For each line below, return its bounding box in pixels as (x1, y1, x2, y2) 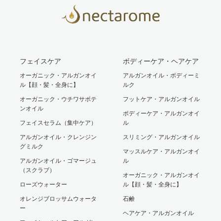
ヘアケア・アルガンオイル (123, 209, 194, 217)
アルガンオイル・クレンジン (20, 133, 97, 141)
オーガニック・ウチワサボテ (20, 95, 97, 103)
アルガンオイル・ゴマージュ (20, 157, 97, 164)
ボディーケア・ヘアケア (123, 57, 199, 65)
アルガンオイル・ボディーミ (123, 72, 200, 79)
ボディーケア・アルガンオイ (123, 110, 200, 117)
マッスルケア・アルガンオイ (123, 147, 200, 155)
